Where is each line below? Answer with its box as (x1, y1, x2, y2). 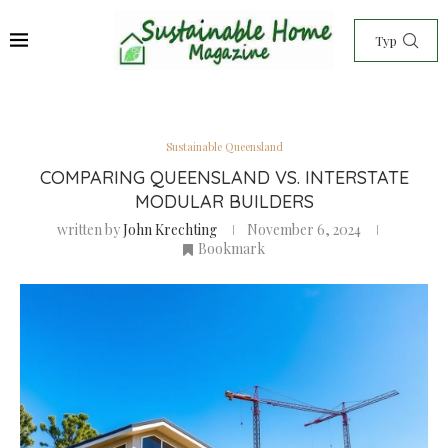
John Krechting (123, 220, 217, 239)
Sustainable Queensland (165, 139, 283, 154)
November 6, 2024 (247, 220, 361, 239)
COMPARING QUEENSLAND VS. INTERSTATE (39, 166, 409, 189)
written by (57, 220, 123, 239)
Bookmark (198, 239, 265, 258)
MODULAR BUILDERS (134, 190, 314, 213)
